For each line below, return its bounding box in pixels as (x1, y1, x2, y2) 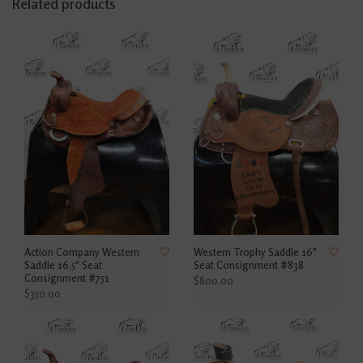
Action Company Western (24, 246, 139, 259)
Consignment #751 (24, 271, 109, 285)
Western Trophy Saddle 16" (194, 246, 317, 259)
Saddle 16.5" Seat (24, 258, 102, 272)
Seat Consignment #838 (194, 258, 304, 272)
